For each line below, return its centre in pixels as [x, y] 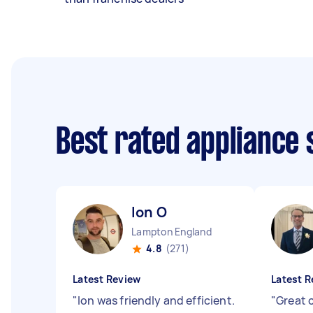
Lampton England [172, 232]
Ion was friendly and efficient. [156, 300]
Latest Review [107, 279]
